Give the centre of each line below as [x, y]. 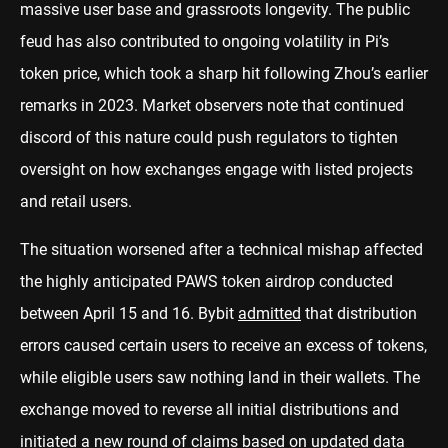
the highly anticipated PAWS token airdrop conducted [206, 281]
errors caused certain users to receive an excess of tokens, [223, 345]
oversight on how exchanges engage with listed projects [216, 169]
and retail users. [76, 201]
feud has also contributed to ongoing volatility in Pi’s [204, 41]
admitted [269, 313]
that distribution [359, 313]
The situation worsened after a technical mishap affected [221, 249]
